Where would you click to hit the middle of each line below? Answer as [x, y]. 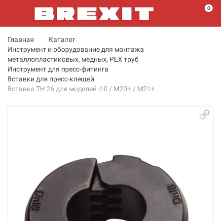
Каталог [62, 39]
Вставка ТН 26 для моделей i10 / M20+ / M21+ [81, 89]
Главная [21, 39]
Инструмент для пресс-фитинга [58, 69]
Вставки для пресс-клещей [51, 79]
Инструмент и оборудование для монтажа [76, 49]
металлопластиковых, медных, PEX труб [73, 59]
